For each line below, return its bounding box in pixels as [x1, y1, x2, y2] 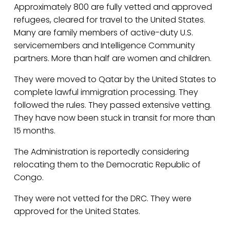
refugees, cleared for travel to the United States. [13, 13, 205, 26]
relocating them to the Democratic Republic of [13, 158, 201, 170]
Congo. [13, 171, 44, 183]
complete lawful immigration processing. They [13, 86, 198, 98]
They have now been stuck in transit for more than [13, 111, 215, 124]
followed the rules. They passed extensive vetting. [13, 99, 212, 111]
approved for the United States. [13, 205, 140, 217]
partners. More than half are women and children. [13, 52, 212, 64]
